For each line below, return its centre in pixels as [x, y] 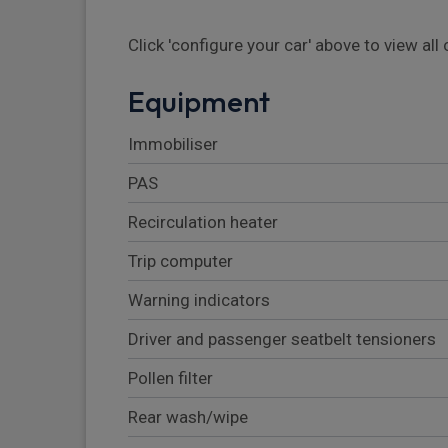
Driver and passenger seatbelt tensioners [282, 339]
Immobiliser [173, 144]
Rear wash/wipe [188, 417]
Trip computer [180, 261]
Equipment [199, 102]
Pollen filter [170, 378]
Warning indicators [199, 300]
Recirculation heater [203, 222]
